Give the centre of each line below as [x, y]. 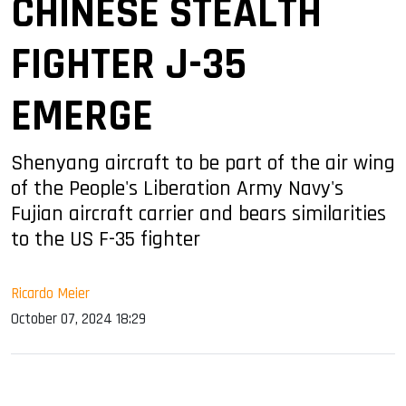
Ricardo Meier [50, 293]
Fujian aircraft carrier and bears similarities [198, 213]
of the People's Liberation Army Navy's [177, 188]
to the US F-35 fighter [106, 239]
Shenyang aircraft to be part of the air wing [203, 163]
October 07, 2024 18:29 [78, 319]
